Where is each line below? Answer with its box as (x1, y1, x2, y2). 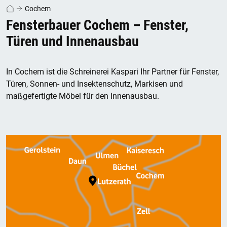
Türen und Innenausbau (6, 33, 139, 50)
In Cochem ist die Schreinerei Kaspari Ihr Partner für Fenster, (6, 67, 219, 77)
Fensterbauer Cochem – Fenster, (6, 17, 188, 34)
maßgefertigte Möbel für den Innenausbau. (6, 91, 159, 101)
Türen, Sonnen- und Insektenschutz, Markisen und (6, 79, 183, 89)
